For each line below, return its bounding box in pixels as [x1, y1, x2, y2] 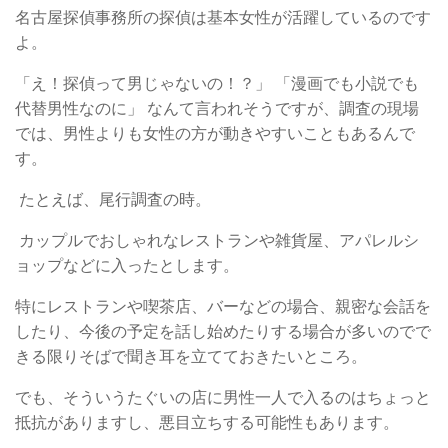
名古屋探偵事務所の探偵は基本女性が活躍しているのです [15, 8, 431, 26]
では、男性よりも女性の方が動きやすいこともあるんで [15, 124, 415, 142]
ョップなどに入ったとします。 [15, 256, 243, 274]
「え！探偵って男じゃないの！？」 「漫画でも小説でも [15, 74, 419, 92]
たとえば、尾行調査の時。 [15, 190, 211, 208]
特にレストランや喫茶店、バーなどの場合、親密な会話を [15, 297, 431, 315]
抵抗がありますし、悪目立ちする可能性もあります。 [15, 413, 403, 431]
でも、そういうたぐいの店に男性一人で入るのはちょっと [15, 388, 431, 406]
